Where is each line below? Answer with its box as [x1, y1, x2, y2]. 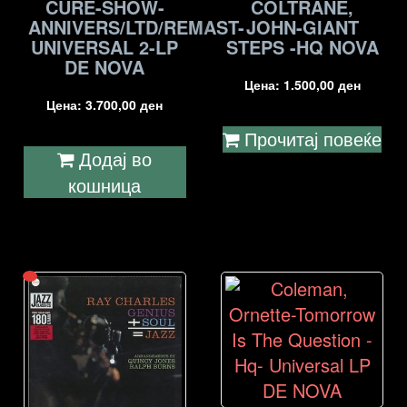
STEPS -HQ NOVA [225, 33, 379, 60]
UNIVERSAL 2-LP [31, 33, 179, 60]
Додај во [79, 144, 153, 172]
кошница [68, 171, 142, 198]
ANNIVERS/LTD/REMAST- [28, 13, 244, 40]
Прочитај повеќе [244, 124, 382, 152]
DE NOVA [65, 53, 145, 80]
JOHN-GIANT [245, 13, 359, 40]
